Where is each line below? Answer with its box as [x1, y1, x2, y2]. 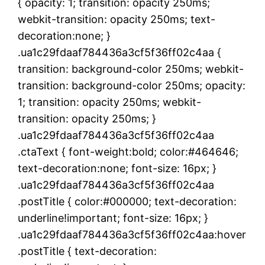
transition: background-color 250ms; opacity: [18, 79, 245, 92]
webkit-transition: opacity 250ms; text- [18, 12, 215, 25]
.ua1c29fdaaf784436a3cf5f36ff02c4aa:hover [18, 228, 246, 241]
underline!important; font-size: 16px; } [18, 211, 208, 224]
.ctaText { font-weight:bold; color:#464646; [18, 145, 238, 158]
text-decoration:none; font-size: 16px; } [18, 161, 216, 174]
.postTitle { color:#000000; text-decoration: [18, 195, 237, 208]
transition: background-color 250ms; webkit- [18, 62, 244, 75]
